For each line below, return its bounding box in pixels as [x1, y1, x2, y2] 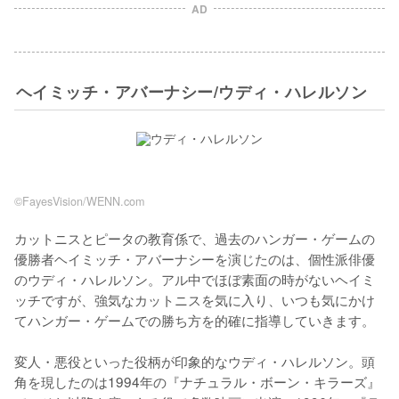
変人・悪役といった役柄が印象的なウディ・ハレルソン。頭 [14, 350, 375, 370]
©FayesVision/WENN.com [14, 192, 144, 209]
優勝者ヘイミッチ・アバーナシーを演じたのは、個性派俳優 [14, 248, 375, 268]
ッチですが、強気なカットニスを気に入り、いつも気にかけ [14, 289, 375, 309]
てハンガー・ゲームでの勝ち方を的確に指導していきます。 [14, 309, 375, 330]
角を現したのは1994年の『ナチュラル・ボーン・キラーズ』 [14, 370, 380, 391]
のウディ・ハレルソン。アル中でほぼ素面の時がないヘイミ [14, 268, 375, 289]
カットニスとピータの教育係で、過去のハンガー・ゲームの [14, 227, 375, 248]
